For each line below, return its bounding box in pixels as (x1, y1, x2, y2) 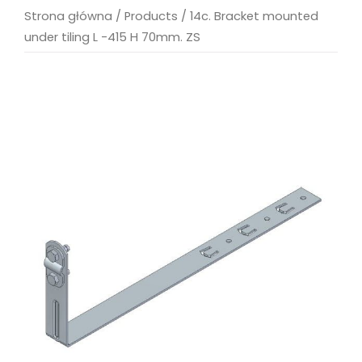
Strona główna (24, 8, 112, 24)
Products (124, 8, 178, 24)
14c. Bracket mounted (190, 8, 318, 24)
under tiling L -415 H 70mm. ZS (24, 29, 200, 45)
